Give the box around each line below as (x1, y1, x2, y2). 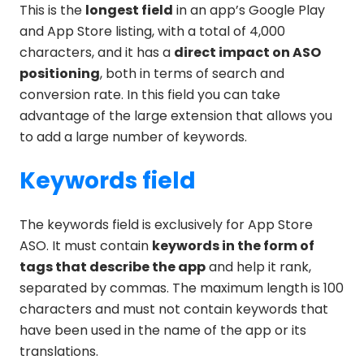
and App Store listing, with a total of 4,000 (19, 21, 285, 41)
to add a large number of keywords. (19, 127, 247, 146)
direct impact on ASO (174, 42, 321, 62)
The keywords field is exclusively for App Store (19, 214, 313, 234)
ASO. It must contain (19, 236, 152, 255)
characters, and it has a (19, 42, 174, 62)
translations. (19, 341, 98, 361)
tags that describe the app (19, 257, 206, 276)
